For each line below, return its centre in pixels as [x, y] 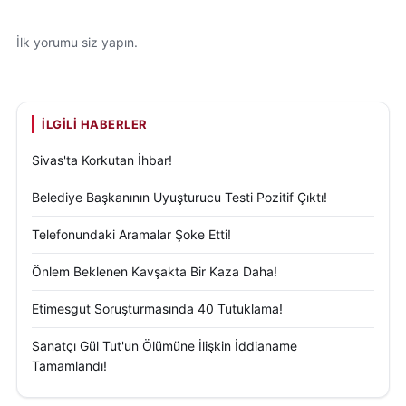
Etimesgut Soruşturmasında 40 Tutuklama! [157, 308]
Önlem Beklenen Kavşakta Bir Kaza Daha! [155, 271]
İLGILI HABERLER [95, 124]
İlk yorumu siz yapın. [77, 42]
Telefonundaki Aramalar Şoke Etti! [131, 234]
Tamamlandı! [69, 365]
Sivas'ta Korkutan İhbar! [102, 159]
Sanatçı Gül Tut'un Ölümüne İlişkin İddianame [164, 345]
